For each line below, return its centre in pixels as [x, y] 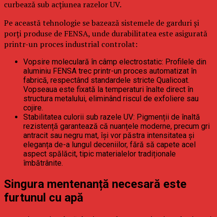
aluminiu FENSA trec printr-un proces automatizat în [110, 71]
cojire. [33, 108]
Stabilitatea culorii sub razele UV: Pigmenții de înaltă [112, 117]
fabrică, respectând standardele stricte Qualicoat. [106, 80]
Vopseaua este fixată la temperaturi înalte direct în [108, 89]
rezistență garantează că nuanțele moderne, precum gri [116, 126]
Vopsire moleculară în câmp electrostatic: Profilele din [115, 62]
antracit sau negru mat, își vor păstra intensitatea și [109, 135]
